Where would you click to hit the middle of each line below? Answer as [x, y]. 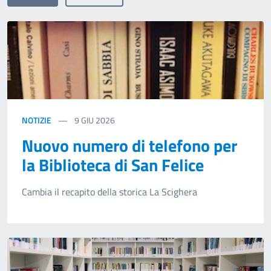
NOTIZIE [37, 120]
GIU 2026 [98, 120]
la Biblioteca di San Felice [113, 165]
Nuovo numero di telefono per [129, 146]
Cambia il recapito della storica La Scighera [109, 192]
